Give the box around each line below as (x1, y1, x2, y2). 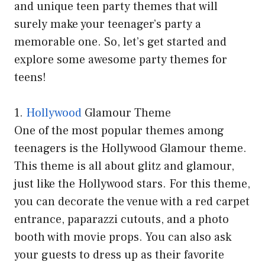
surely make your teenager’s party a (14, 17, 201, 33)
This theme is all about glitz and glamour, (14, 159, 234, 174)
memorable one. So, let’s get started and (14, 34, 227, 50)
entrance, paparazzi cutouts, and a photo (14, 212, 229, 228)
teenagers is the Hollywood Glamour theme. (14, 141, 247, 157)
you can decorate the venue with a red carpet (14, 194, 250, 210)
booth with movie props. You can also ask (14, 230, 231, 245)
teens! (14, 70, 46, 86)
